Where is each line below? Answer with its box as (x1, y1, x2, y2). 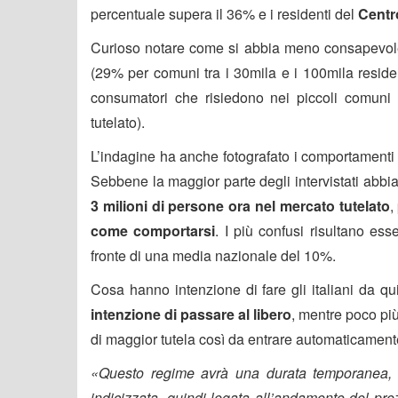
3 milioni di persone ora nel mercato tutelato (91, 195, 390, 216)
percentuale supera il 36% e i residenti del (91, 3, 358, 24)
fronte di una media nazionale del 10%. (91, 244, 336, 266)
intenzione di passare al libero (91, 303, 291, 324)
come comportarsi (91, 219, 216, 241)
